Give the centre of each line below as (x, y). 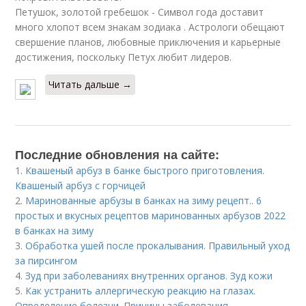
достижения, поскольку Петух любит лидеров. (124, 57)
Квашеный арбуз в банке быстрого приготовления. (145, 170)
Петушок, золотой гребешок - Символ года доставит (140, 12)
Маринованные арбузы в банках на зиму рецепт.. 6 (144, 200)
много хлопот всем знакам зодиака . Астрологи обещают (150, 27)
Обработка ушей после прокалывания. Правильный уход (158, 246)
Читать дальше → (91, 84)
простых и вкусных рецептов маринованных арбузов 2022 (151, 215)
